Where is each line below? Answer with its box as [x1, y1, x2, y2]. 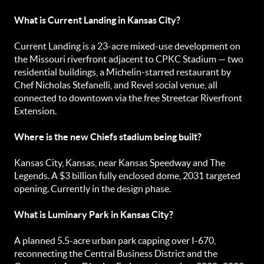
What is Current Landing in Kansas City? [14, 15, 180, 25]
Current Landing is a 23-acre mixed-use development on [14, 41, 240, 51]
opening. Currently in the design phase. [14, 183, 171, 194]
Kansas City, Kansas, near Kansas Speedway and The [14, 157, 225, 168]
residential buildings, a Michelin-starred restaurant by [14, 67, 231, 77]
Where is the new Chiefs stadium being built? [14, 131, 202, 142]
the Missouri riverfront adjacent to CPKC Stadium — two [14, 54, 243, 64]
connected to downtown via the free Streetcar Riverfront [14, 93, 242, 103]
